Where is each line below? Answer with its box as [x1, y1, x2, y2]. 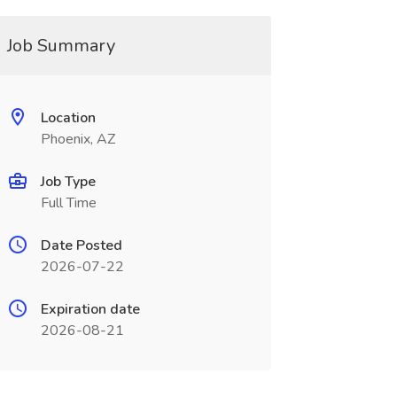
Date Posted [40, 236, 122, 255]
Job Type [40, 172, 96, 191]
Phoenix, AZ [40, 129, 115, 149]
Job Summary [6, 34, 115, 58]
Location [40, 108, 96, 128]
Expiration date [40, 300, 140, 319]
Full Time [40, 193, 97, 213]
